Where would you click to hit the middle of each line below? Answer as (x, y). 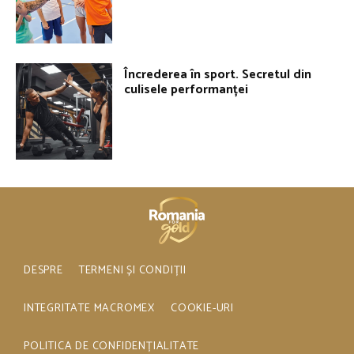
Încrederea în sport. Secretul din (218, 74)
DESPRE (43, 271)
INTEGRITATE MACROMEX (89, 309)
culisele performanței (186, 89)
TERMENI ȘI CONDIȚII (133, 271)
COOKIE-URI (202, 309)
